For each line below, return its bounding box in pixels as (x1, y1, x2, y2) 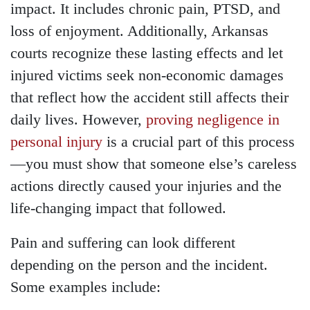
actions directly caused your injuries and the (10, 178, 282, 195)
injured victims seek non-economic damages (10, 67, 284, 84)
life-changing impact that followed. (10, 200, 226, 217)
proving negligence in (146, 111, 280, 129)
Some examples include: (10, 279, 161, 296)
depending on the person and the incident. (10, 257, 268, 274)
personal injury (10, 134, 102, 151)
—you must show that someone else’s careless (10, 156, 297, 173)
